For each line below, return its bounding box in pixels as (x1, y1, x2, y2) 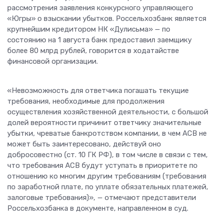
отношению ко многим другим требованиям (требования (7, 172, 206, 181)
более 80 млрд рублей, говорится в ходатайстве (7, 46, 179, 55)
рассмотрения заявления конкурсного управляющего (7, 3, 193, 13)
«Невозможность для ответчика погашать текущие (7, 86, 189, 95)
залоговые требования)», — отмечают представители (7, 193, 196, 202)
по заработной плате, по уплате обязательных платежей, (7, 182, 208, 192)
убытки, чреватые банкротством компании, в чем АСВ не (7, 129, 207, 138)
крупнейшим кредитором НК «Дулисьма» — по (7, 25, 170, 34)
